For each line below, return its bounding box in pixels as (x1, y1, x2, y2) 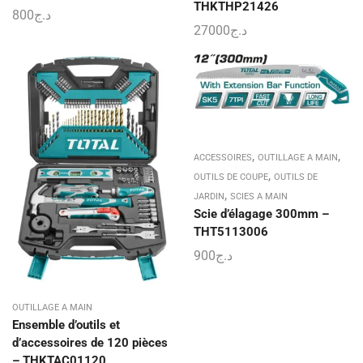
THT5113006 (194, 224, 268, 239)
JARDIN (194, 190, 224, 202)
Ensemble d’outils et (12, 317, 120, 332)
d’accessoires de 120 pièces (12, 335, 168, 350)
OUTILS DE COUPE (194, 171, 268, 182)
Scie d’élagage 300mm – (194, 206, 329, 221)
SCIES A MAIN (230, 190, 288, 202)
